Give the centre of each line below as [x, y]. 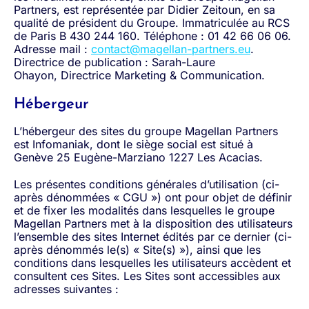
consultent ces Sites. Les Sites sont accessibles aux [147, 276]
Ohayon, [37, 75]
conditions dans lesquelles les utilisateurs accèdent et [152, 263]
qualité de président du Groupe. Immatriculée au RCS [152, 23]
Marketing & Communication [188, 75]
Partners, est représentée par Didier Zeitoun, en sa [144, 10]
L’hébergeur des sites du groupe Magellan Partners [146, 131]
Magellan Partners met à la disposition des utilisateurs [153, 223]
